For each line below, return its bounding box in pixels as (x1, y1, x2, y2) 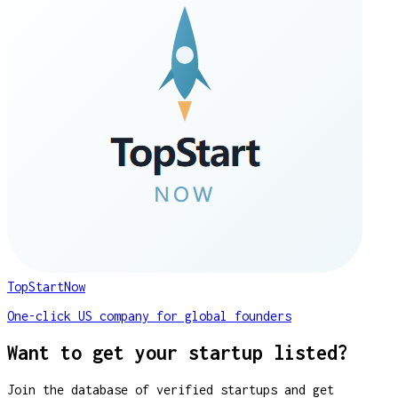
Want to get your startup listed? (7, 340, 348, 364)
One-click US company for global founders (7, 307, 291, 323)
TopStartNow (7, 278, 85, 294)
